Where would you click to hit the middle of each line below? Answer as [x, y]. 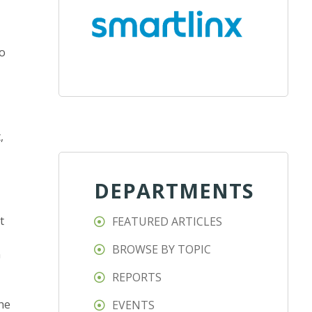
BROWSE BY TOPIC [162, 250]
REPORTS [137, 278]
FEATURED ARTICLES [167, 222]
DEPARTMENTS [174, 191]
